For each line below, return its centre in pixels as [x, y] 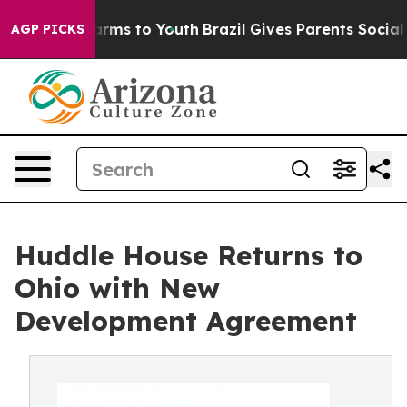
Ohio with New [117, 288]
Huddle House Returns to [189, 255]
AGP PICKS [48, 29]
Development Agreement [186, 321]
